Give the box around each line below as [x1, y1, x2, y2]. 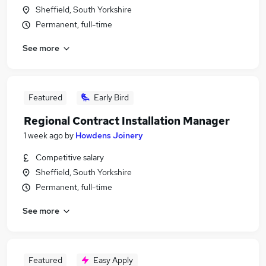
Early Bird [94, 92, 129, 103]
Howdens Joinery [75, 130, 143, 141]
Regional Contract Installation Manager [24, 114, 230, 128]
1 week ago [24, 130, 63, 141]
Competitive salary [36, 152, 104, 163]
